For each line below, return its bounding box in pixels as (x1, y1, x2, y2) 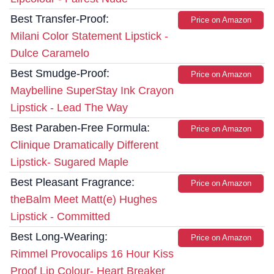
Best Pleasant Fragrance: (10, 176, 135, 189)
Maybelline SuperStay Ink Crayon (10, 84, 174, 97)
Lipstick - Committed (10, 210, 110, 223)
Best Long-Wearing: (10, 231, 108, 243)
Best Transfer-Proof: (10, 13, 109, 26)
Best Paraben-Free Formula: (10, 122, 150, 135)
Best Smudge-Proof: (10, 67, 109, 80)
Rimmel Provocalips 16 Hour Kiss (10, 248, 174, 261)
